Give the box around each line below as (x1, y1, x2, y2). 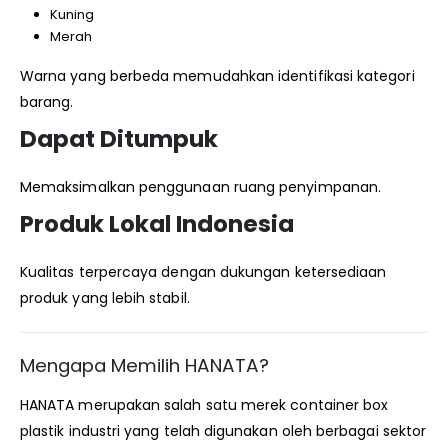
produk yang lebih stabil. (20, 288, 190, 309)
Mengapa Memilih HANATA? (20, 353, 269, 379)
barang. (20, 92, 74, 113)
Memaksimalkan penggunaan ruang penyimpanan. (20, 177, 382, 198)
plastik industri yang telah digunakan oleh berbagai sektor (20, 421, 427, 442)
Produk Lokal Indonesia (20, 208, 294, 241)
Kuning (49, 5, 94, 25)
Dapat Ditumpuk (20, 123, 218, 156)
